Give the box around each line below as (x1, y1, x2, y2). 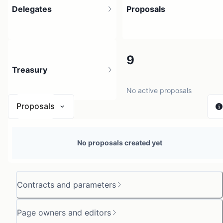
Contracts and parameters (17, 179, 116, 190)
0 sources (12, 146, 44, 155)
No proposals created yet (77, 138, 162, 147)
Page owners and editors (17, 207, 111, 218)
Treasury (12, 64, 47, 75)
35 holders (12, 86, 47, 95)
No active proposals (126, 86, 192, 95)
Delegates (12, 3, 52, 14)
